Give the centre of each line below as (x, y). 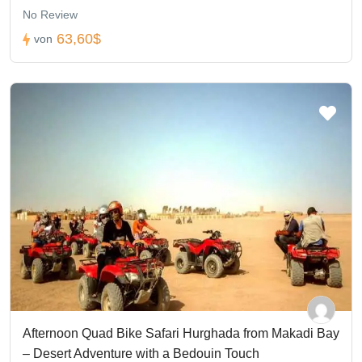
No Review (50, 15)
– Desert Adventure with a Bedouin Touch (141, 353)
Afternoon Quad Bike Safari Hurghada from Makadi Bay (181, 333)
